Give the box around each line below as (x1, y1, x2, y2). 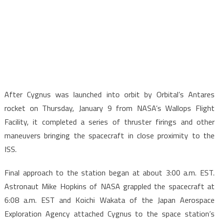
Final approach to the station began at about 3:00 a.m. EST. (4, 166, 215, 178)
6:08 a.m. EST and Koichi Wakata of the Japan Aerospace (4, 194, 215, 206)
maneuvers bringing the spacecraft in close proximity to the (4, 129, 215, 141)
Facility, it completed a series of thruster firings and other (4, 115, 215, 128)
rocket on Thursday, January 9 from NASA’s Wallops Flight (4, 102, 215, 114)
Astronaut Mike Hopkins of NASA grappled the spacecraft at (4, 180, 215, 192)
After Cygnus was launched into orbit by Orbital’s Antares (4, 88, 215, 100)
